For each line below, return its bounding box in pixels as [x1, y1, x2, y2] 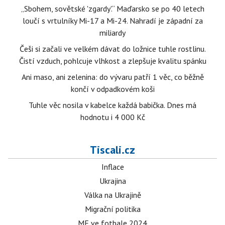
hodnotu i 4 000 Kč [80, 112, 145, 122]
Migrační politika [84, 204, 141, 214]
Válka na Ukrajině [84, 190, 141, 200]
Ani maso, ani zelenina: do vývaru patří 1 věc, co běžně [21, 72, 204, 82]
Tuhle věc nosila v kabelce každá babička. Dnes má [29, 100, 196, 110]
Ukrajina [99, 176, 126, 186]
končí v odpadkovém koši [70, 84, 155, 94]
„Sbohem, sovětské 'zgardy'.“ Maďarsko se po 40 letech [21, 4, 204, 14]
